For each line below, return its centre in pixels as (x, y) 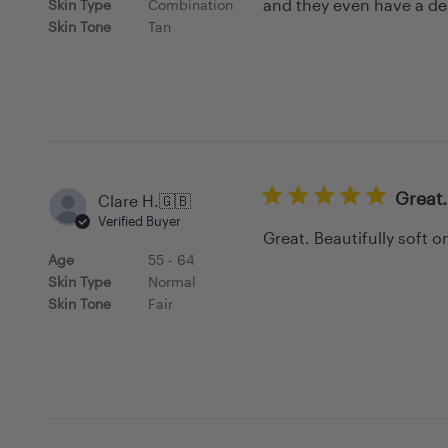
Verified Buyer (139, 220)
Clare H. (128, 200)
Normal (172, 281)
